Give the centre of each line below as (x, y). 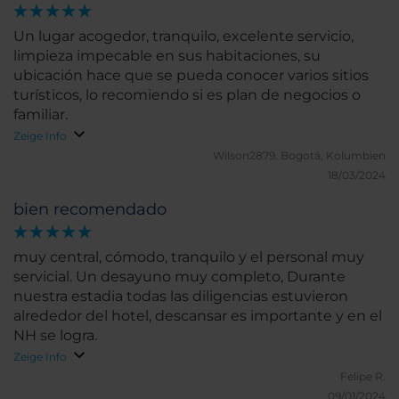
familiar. (41, 115)
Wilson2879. (247, 156)
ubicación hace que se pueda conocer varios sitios (191, 76)
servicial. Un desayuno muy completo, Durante (179, 277)
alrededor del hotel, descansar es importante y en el (198, 316)
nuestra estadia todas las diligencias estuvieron (181, 297)
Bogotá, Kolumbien (333, 156)
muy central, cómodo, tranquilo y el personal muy (189, 257)
